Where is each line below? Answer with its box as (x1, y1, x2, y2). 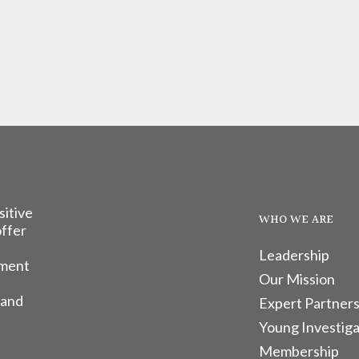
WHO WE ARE (258, 211, 333, 229)
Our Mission (258, 270, 335, 288)
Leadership (258, 246, 329, 264)
